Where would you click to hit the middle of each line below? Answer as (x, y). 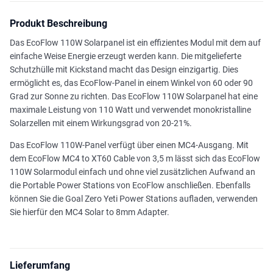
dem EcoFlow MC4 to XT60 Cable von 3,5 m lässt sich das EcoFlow (135, 159)
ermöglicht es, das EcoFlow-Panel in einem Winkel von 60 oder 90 (131, 83)
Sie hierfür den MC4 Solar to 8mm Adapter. (90, 212)
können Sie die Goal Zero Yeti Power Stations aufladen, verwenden (134, 199)
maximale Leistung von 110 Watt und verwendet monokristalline (130, 110)
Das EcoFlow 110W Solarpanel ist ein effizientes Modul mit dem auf (135, 43)
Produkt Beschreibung (58, 24)
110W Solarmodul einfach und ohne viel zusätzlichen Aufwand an (133, 172)
